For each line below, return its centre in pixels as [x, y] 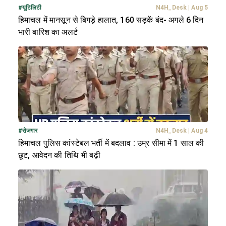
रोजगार [30, 131]
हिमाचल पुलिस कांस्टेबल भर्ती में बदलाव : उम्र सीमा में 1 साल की [111, 143]
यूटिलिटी [32, 8]
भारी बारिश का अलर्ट [48, 32]
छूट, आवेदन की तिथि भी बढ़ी [59, 155]
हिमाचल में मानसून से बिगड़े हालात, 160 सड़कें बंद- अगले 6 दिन [111, 20]
